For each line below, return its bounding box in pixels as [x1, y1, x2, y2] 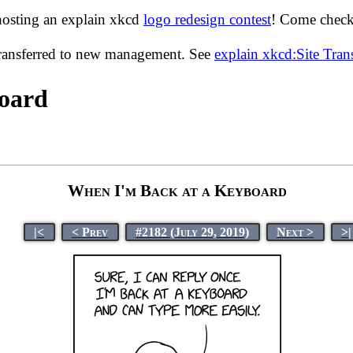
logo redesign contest [143, 11, 271, 28]
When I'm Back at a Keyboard [67, 180, 287, 200]
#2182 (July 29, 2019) [136, 225, 250, 239]
